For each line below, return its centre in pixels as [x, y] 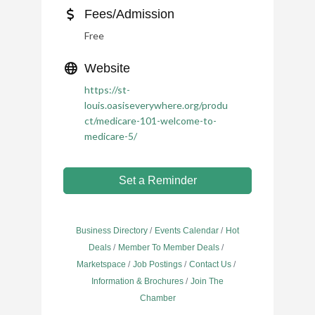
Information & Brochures [137, 281]
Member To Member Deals [169, 247]
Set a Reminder [157, 180]
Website [107, 68]
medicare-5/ [111, 136]
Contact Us [210, 264]
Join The [207, 281]
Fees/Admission [129, 14]
